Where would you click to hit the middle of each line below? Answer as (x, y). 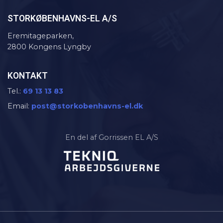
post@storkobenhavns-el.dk (87, 106)
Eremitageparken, (41, 36)
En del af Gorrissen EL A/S (111, 138)
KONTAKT (28, 76)
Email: (19, 106)
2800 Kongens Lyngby (49, 47)
